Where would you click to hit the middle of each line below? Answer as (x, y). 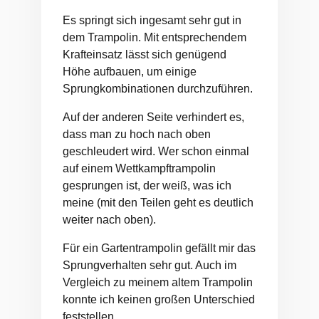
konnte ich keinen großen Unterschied (159, 300)
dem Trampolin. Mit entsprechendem (155, 38)
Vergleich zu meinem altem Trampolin (158, 283)
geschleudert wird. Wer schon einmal (156, 152)
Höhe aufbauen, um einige (130, 72)
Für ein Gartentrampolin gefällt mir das (159, 249)
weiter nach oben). (109, 220)
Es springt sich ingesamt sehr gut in (152, 21)
